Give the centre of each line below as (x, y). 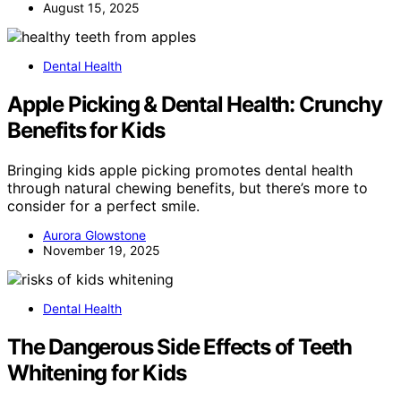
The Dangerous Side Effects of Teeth (179, 346)
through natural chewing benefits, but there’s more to (188, 188)
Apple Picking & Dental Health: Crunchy (195, 104)
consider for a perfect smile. (103, 205)
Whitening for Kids (97, 372)
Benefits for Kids (86, 130)
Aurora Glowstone (94, 235)
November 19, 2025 (102, 250)
